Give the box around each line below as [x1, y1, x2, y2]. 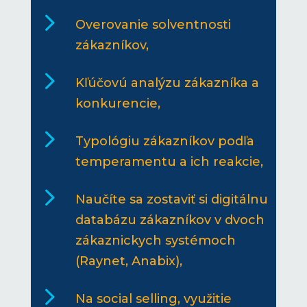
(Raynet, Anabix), [75, 254, 182, 269]
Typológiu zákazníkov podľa [75, 134, 254, 149]
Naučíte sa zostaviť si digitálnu [75, 192, 268, 208]
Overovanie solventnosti [75, 17, 231, 33]
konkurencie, [75, 96, 160, 112]
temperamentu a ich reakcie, [75, 154, 263, 170]
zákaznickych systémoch [75, 233, 236, 249]
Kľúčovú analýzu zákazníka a [75, 75, 259, 91]
